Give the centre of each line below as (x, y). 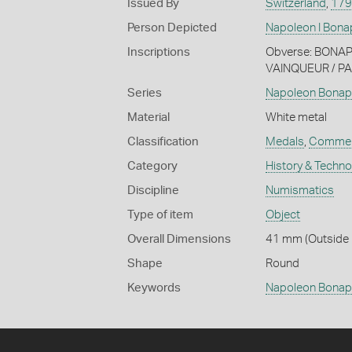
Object (282, 214)
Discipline (153, 190)
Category (152, 166)
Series (145, 93)
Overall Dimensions (179, 239)
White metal (296, 117)
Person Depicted (172, 27)
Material (148, 117)
